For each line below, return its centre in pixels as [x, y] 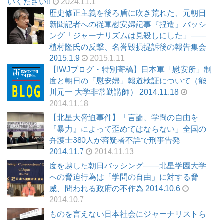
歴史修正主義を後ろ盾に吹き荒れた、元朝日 [128, 13]
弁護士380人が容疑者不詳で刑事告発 [115, 140]
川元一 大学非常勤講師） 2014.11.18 [114, 92]
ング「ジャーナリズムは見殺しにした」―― [128, 35]
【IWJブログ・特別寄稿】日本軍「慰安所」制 [130, 69]
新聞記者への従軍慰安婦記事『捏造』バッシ [128, 24]
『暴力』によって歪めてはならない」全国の [128, 129]
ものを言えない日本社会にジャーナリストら [128, 214]
